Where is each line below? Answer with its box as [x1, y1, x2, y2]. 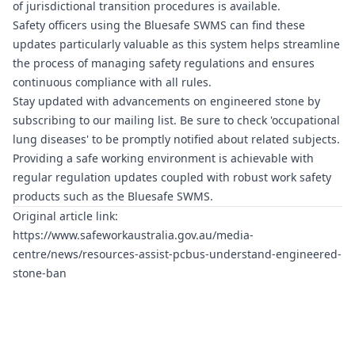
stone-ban [13, 265, 67, 281]
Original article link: [13, 208, 118, 223]
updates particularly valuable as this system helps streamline [13, 36, 340, 52]
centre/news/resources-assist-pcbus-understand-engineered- [13, 246, 342, 261]
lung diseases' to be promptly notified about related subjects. [13, 132, 340, 147]
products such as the [13, 189, 128, 204]
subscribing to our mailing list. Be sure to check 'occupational [13, 113, 340, 128]
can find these [227, 17, 305, 32]
